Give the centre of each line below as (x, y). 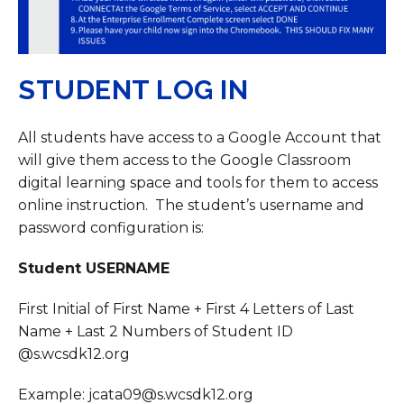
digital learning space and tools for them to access (198, 183)
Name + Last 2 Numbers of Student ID (156, 332)
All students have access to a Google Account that (200, 138)
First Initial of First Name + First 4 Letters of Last (186, 309)
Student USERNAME (94, 269)
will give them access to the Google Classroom (184, 161)
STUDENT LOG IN (133, 90)
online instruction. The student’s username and (191, 206)
